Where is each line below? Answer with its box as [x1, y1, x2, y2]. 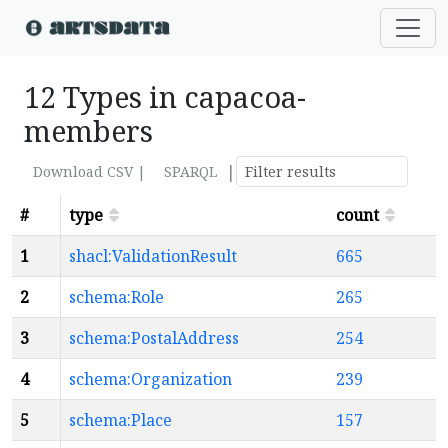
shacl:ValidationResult [69, 245, 237, 267]
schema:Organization [69, 368, 232, 390]
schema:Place [69, 409, 172, 431]
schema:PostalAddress [69, 327, 239, 349]
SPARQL [164, 162, 217, 181]
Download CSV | [33, 162, 146, 181]
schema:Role [69, 286, 164, 308]
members [24, 111, 153, 150]
